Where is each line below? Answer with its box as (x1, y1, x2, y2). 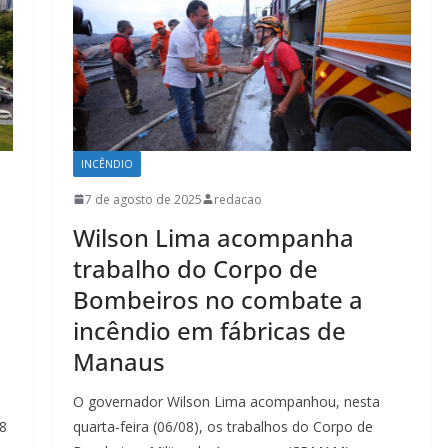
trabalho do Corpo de (72, 251, 318, 285)
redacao (213, 190, 262, 208)
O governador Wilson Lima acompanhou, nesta (72, 391, 380, 411)
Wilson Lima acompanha (72, 220, 354, 254)
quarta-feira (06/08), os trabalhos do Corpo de (72, 416, 373, 436)
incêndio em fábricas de (72, 313, 346, 347)
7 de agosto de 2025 (84, 190, 202, 208)
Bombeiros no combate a (72, 282, 363, 316)
